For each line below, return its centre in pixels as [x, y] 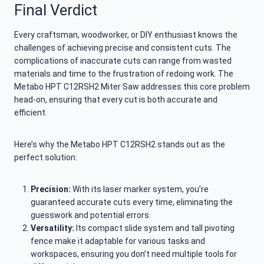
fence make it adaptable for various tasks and [118, 241]
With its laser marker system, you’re [140, 189]
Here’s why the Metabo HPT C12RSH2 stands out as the [120, 145]
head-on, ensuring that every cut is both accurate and [116, 100]
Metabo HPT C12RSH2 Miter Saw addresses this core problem [132, 87]
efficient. [31, 113]
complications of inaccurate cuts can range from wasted [123, 61]
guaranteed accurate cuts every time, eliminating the [132, 202]
